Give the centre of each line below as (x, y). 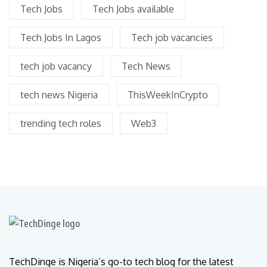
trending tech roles (61, 124)
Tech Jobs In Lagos (61, 38)
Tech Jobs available (133, 9)
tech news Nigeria (59, 95)
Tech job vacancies (172, 38)
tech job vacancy (56, 66)
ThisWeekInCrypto (168, 95)
